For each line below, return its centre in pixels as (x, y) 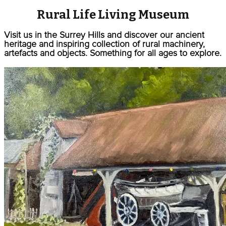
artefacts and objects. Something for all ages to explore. (113, 54)
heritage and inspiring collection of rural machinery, (104, 45)
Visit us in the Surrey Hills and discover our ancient (104, 36)
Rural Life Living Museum (113, 15)
